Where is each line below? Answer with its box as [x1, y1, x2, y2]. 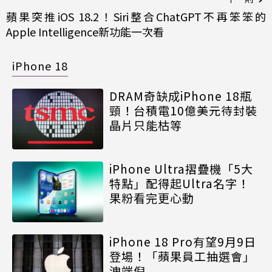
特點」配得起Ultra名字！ [109, 175, 250, 192]
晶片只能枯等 [109, 117, 182, 134]
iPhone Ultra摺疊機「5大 [109, 160, 253, 177]
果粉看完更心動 [109, 189, 194, 206]
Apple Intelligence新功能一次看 [6, 24, 164, 40]
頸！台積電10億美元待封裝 [109, 102, 257, 119]
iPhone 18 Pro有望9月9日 [109, 233, 256, 250]
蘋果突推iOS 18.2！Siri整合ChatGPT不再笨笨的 [6, 8, 266, 25]
